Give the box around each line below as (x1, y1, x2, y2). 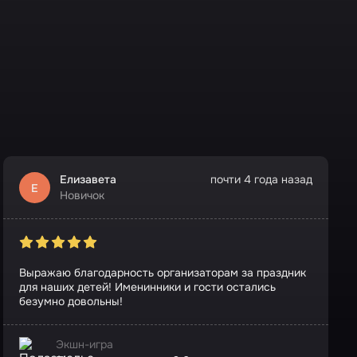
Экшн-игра (56, 337, 113, 351)
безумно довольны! (19, 294, 123, 308)
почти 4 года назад (210, 172, 312, 186)
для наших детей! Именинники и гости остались (19, 280, 276, 294)
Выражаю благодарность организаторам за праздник (19, 265, 306, 280)
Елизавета (60, 172, 116, 186)
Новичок (60, 188, 104, 202)
